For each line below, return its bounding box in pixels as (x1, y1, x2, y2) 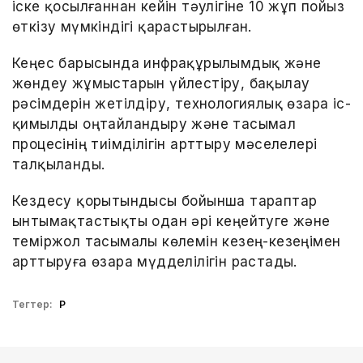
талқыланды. (12, 156, 105, 173)
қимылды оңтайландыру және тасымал (12, 116, 297, 133)
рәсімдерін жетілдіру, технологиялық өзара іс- (12, 96, 351, 113)
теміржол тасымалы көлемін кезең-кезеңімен (12, 233, 341, 250)
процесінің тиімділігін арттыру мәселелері (12, 136, 318, 153)
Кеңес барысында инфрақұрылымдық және (12, 55, 322, 72)
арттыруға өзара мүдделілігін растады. (12, 254, 297, 271)
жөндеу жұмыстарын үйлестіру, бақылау (12, 75, 310, 92)
